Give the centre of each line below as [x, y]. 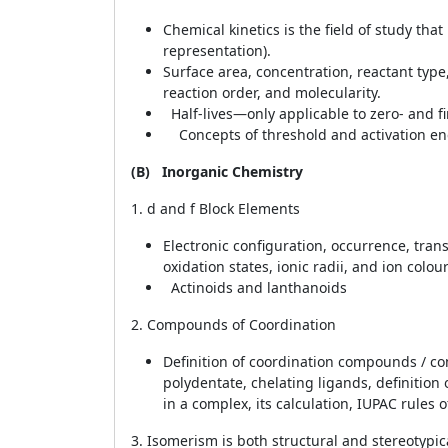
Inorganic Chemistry [232, 171]
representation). [217, 50]
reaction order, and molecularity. [272, 92]
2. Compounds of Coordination [233, 324]
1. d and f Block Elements [215, 208]
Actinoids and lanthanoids [255, 287]
